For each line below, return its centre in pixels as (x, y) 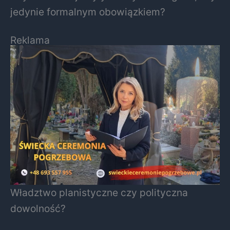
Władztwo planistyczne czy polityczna (99, 193)
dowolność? (38, 209)
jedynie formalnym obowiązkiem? (88, 12)
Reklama (30, 40)
